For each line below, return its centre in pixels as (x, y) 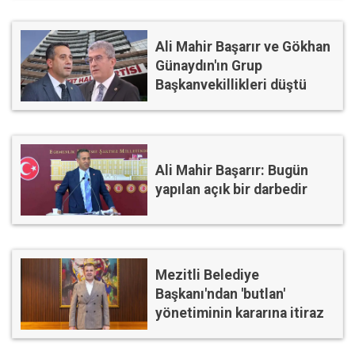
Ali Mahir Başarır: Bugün (232, 171)
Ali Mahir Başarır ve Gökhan (243, 47)
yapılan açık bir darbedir (231, 190)
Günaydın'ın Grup (209, 66)
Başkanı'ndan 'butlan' (220, 294)
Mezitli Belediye (207, 275)
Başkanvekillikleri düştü (231, 85)
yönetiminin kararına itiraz (240, 313)
